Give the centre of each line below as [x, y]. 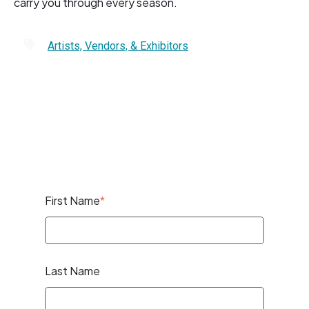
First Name [72, 201]
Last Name [72, 271]
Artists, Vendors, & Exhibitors [118, 46]
